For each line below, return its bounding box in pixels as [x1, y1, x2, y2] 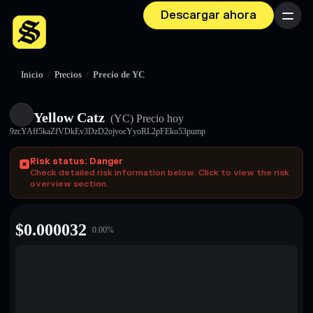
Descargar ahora [161, 8, 256, 22]
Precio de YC [93, 70, 145, 80]
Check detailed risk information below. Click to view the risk [30, 167, 289, 178]
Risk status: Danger [30, 156, 123, 167]
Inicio [21, 70, 43, 80]
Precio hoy [133, 112, 184, 124]
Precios [54, 70, 82, 80]
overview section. [30, 178, 108, 189]
